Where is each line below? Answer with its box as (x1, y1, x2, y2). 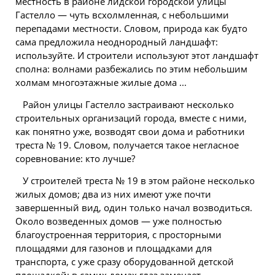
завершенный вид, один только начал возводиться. (15, 201, 252, 214)
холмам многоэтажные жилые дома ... (15, 76, 187, 88)
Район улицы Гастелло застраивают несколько (23, 98, 234, 110)
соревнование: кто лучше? (15, 152, 135, 165)
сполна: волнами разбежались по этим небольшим (15, 63, 247, 75)
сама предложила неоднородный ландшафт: (15, 36, 218, 48)
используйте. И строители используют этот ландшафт (15, 49, 258, 61)
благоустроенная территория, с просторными (15, 228, 222, 241)
